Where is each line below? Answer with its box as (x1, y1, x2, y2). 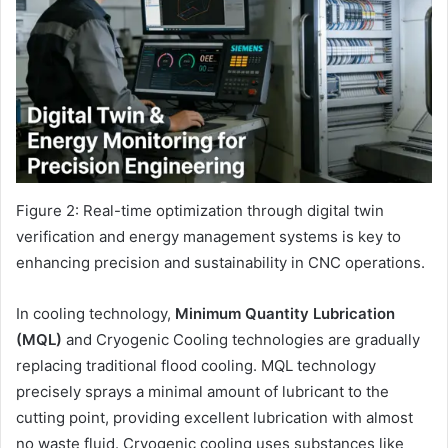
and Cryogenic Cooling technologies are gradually (62, 329, 420, 349)
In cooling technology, (16, 303, 175, 323)
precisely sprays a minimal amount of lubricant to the (16, 381, 389, 401)
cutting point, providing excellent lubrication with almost (16, 407, 413, 427)
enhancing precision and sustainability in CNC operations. (16, 252, 425, 272)
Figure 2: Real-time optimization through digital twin (16, 200, 384, 220)
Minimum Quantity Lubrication (175, 303, 395, 323)
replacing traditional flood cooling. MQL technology (16, 355, 376, 375)
